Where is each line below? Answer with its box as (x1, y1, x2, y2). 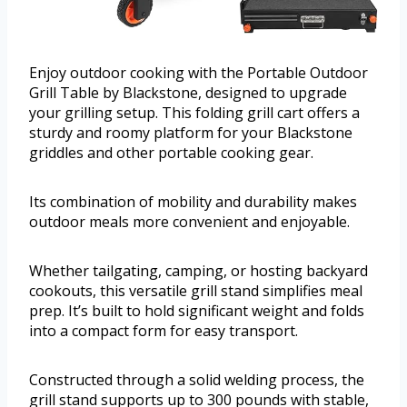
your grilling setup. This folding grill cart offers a (29, 103, 360, 124)
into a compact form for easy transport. (29, 321, 298, 342)
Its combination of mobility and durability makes (29, 192, 357, 213)
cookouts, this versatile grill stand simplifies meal (29, 281, 362, 302)
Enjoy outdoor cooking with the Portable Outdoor (29, 63, 368, 84)
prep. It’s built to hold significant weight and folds (29, 301, 364, 322)
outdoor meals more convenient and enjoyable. (29, 212, 350, 233)
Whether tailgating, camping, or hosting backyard (29, 261, 368, 282)
